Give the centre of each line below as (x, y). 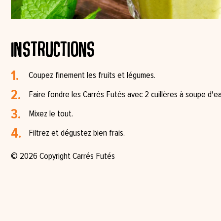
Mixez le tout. (51, 114)
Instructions (53, 49)
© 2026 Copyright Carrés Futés (63, 156)
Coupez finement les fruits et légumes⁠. (92, 75)
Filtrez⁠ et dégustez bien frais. (77, 133)
